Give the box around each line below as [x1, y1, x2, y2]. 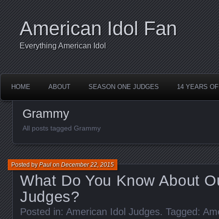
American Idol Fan [20, 18, 177, 39]
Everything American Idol [20, 42, 106, 50]
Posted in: [20, 206, 66, 217]
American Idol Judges [66, 206, 160, 217]
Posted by [11, 161, 39, 168]
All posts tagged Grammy [22, 124, 101, 132]
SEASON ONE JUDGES [88, 83, 159, 90]
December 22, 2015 [61, 161, 114, 168]
